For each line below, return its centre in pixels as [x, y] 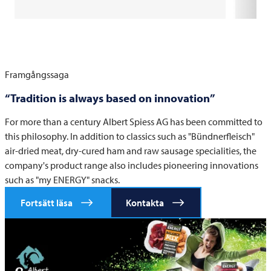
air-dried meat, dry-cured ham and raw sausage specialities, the [131, 150]
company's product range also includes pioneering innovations [132, 165]
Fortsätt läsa [47, 202]
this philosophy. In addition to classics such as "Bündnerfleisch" [130, 136]
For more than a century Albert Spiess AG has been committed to [134, 121]
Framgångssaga [37, 74]
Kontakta [145, 202]
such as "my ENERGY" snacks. [62, 179]
